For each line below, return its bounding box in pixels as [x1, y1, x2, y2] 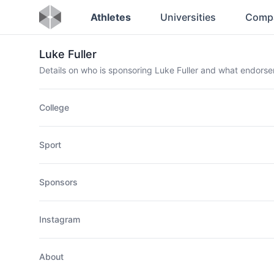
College [39, 102, 69, 113]
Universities [160, 11, 216, 23]
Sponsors [39, 177, 78, 187]
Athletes [90, 11, 131, 23]
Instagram [39, 214, 80, 224]
